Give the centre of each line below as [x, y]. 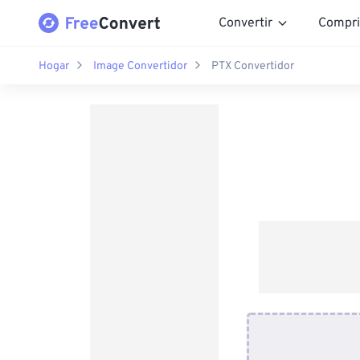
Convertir [245, 23]
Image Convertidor [140, 66]
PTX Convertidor [253, 66]
